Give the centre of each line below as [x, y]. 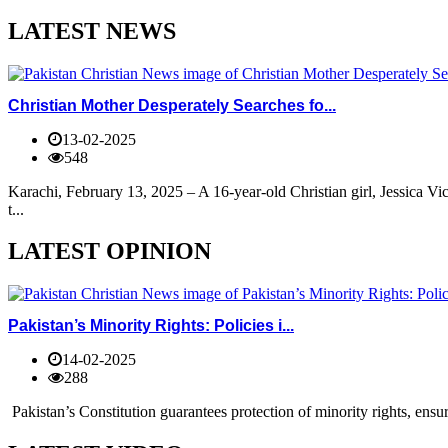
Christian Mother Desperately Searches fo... [172, 105]
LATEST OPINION [109, 251]
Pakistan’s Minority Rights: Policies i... [151, 325]
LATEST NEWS [92, 31]
